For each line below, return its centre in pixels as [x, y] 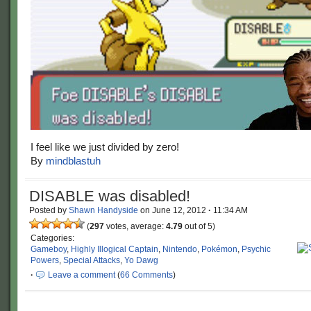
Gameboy [49, 249]
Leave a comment [82, 275]
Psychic [256, 249]
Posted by [49, 210]
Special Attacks [92, 260]
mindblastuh [73, 161]
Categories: [52, 238]
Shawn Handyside [103, 210]
